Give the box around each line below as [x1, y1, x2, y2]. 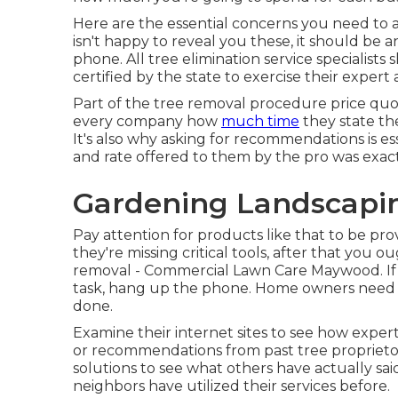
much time [221, 113, 299, 130]
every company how [73, 113, 221, 130]
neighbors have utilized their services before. [73, 378, 390, 394]
